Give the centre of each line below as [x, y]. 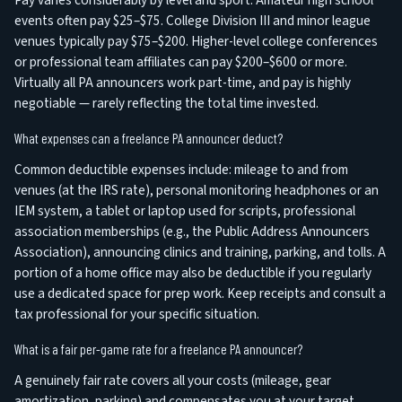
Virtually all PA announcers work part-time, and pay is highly [183, 83]
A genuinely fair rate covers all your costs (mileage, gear [173, 381]
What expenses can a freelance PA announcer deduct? [149, 139]
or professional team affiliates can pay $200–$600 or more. [181, 62]
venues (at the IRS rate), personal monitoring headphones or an [197, 191]
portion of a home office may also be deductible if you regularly [193, 273]
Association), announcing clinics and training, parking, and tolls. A [200, 253]
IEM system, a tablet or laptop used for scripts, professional [185, 211]
